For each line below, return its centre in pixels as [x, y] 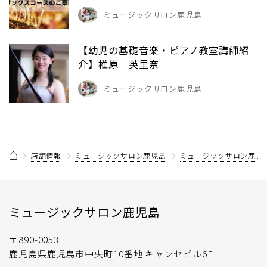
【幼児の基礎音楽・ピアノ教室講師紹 [164, 50]
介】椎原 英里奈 [119, 63]
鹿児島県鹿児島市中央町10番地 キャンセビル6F [111, 253]
